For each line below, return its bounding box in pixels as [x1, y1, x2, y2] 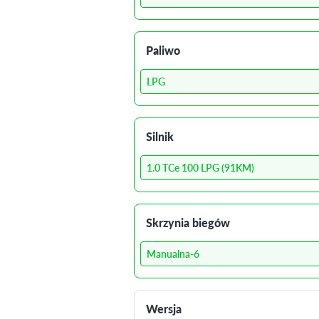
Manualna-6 [147, 246, 199, 261]
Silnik [146, 128, 174, 145]
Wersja [146, 300, 182, 318]
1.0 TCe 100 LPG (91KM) [147, 160, 254, 175]
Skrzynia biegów [146, 214, 230, 231]
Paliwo [146, 42, 180, 59]
